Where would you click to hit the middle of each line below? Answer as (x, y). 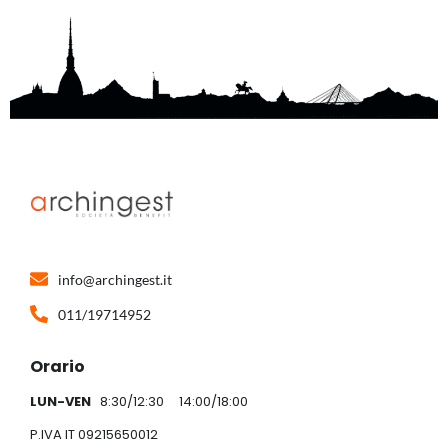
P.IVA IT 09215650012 (94, 435)
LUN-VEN (63, 401)
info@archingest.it (114, 279)
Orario (57, 366)
